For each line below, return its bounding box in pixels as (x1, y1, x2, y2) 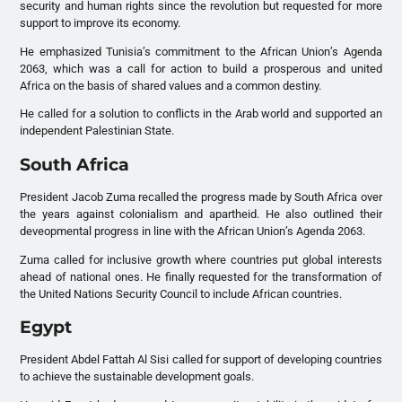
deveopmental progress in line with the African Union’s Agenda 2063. (20, 223, 366, 238)
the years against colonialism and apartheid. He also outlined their (20, 206, 382, 221)
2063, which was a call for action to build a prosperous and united (20, 61, 382, 75)
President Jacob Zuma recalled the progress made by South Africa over (20, 189, 382, 204)
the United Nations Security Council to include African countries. (20, 286, 343, 301)
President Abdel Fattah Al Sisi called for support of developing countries (20, 352, 382, 366)
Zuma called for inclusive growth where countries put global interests (20, 252, 382, 267)
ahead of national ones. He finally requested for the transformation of (20, 269, 382, 284)
